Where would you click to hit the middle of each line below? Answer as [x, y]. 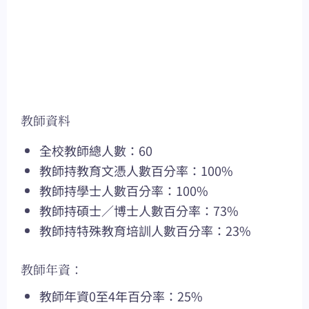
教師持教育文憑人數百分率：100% [136, 171]
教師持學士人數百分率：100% [124, 191]
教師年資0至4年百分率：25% [121, 296]
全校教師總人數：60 [96, 151]
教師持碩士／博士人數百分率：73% [139, 211]
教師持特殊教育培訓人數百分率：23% [145, 231]
